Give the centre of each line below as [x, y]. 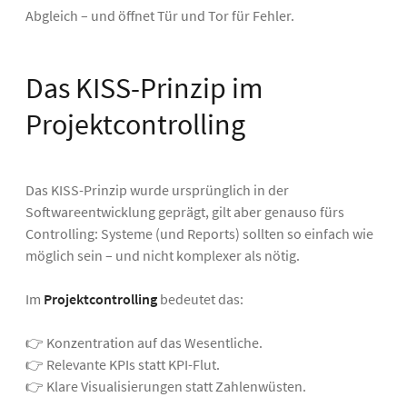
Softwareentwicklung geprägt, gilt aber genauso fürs [185, 212]
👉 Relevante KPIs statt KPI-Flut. [123, 365]
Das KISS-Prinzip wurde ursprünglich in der [157, 190]
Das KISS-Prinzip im [144, 89]
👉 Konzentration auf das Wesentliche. [144, 343]
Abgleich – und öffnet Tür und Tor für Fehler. [160, 16]
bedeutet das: [200, 299]
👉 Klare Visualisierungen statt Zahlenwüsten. [166, 387]
